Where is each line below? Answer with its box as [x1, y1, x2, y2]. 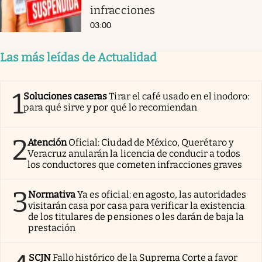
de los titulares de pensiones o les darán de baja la [28, 211, 244, 222]
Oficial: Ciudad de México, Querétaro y [68, 136, 234, 148]
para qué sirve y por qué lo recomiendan [23, 101, 197, 113]
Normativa [28, 188, 76, 200]
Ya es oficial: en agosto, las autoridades [77, 188, 247, 200]
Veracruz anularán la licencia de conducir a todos [27, 147, 241, 159]
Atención [27, 136, 67, 148]
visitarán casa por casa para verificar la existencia [28, 199, 246, 211]
